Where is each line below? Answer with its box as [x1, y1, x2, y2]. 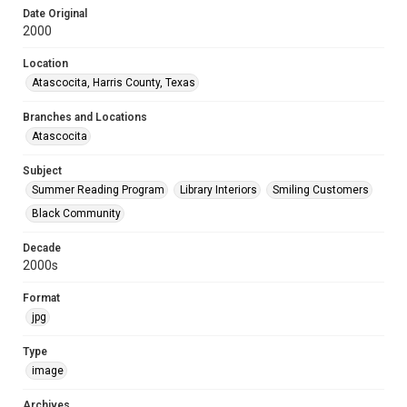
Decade [23, 242, 61, 254]
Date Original [23, 7, 87, 20]
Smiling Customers [273, 184, 369, 196]
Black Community [32, 207, 121, 220]
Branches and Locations [23, 111, 147, 124]
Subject [23, 164, 62, 177]
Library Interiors [180, 184, 257, 196]
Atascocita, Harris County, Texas [32, 76, 195, 89]
